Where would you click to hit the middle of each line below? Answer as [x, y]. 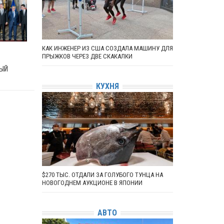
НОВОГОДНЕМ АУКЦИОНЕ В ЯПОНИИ [92, 182]
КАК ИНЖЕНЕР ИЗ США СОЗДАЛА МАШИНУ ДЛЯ [107, 48]
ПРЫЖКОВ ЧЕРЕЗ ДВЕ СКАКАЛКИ [87, 56]
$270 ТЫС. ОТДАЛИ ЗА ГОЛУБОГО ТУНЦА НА [102, 174]
